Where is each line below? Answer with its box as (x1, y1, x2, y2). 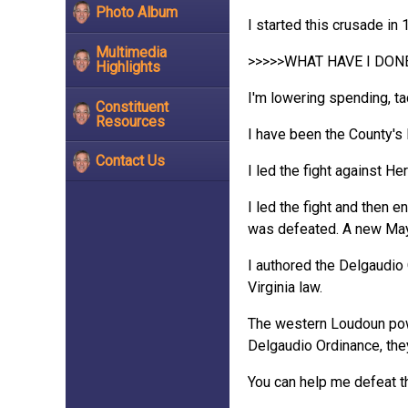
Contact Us (96, 152, 165, 170)
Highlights (96, 57, 160, 76)
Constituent (96, 97, 168, 116)
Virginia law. (248, 279, 322, 296)
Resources (96, 112, 165, 130)
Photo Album (96, 4, 178, 22)
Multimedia (96, 43, 167, 61)
